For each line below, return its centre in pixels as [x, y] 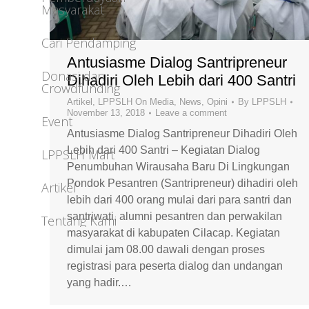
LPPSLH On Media [136, 101]
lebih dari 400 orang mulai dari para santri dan [179, 199]
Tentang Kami [79, 220]
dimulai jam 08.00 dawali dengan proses [166, 249]
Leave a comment [191, 112]
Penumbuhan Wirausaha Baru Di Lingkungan [178, 166]
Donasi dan [73, 76]
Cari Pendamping [89, 42]
